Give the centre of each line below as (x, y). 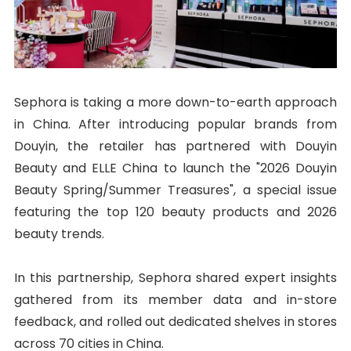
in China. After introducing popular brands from (175, 124)
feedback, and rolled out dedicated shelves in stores (175, 321)
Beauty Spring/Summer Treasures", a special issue (175, 190)
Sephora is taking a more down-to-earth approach (175, 102)
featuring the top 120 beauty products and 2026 (175, 212)
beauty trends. (59, 233)
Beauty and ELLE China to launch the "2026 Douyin (175, 168)
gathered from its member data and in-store (175, 299)
